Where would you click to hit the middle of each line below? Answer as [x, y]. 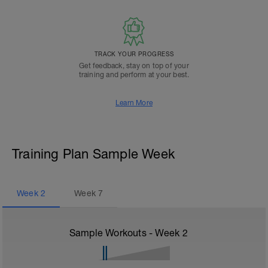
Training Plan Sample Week [93, 154]
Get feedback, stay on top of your [134, 66]
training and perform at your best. [134, 75]
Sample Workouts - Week [126, 233]
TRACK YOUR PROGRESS [134, 54]
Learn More [134, 103]
